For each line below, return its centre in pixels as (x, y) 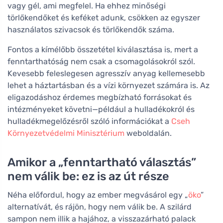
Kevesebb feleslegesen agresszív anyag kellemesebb (106, 74)
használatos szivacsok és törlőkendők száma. (91, 30)
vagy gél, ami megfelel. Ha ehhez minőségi (87, 6)
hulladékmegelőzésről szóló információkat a (89, 121)
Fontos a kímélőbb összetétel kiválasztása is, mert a (103, 50)
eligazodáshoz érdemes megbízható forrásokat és (100, 98)
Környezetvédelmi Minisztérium (66, 133)
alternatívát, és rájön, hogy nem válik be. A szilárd (100, 207)
